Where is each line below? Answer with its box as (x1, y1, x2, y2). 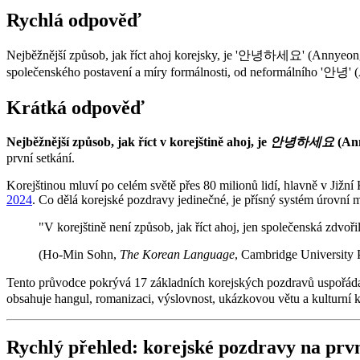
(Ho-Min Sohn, (39, 247, 120, 262)
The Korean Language (120, 247, 235, 262)
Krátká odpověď (6, 96, 145, 118)
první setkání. (6, 151, 75, 166)
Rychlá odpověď (6, 9, 141, 31)
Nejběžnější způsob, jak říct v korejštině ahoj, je (6, 135, 270, 149)
